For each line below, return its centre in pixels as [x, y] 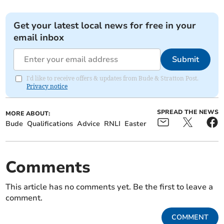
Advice [89, 124]
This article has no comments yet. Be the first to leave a [109, 187]
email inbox [39, 38]
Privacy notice [47, 86]
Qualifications [50, 124]
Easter [136, 124]
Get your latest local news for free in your [105, 26]
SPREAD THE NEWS [187, 112]
